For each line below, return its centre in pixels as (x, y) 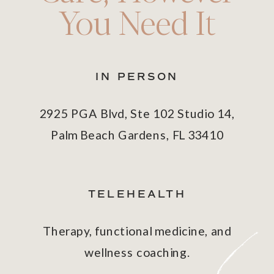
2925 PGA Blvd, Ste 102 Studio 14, (137, 113)
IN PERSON (137, 78)
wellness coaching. (137, 252)
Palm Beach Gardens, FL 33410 (137, 135)
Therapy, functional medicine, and (137, 231)
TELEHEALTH (137, 194)
